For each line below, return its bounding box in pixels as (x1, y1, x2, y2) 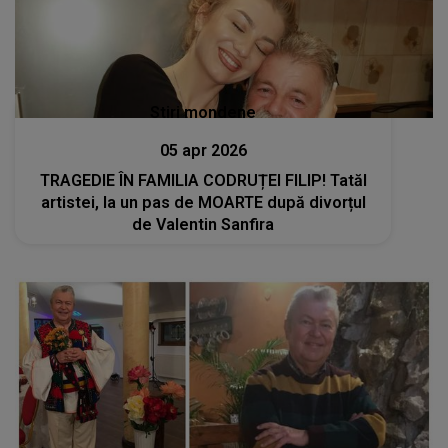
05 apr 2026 (159, 140, 247, 160)
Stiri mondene (150, 102, 257, 122)
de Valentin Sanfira (132, 214, 275, 234)
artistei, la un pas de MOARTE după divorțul (40, 192, 366, 212)
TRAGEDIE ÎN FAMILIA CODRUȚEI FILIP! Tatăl (39, 170, 367, 190)
